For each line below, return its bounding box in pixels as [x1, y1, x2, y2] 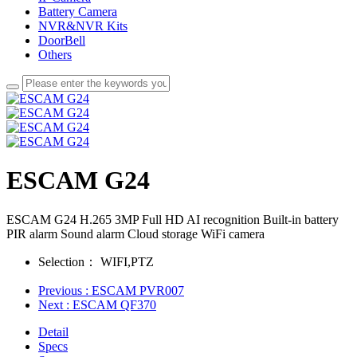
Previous [38, 283, 85, 297]
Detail [38, 324, 69, 339]
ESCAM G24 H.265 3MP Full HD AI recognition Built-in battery [6, 212, 339, 226]
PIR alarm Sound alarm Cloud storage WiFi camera [6, 226, 265, 241]
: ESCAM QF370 [66, 297, 156, 312]
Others [38, 47, 72, 61]
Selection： [38, 254, 97, 269]
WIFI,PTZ [97, 254, 154, 269]
